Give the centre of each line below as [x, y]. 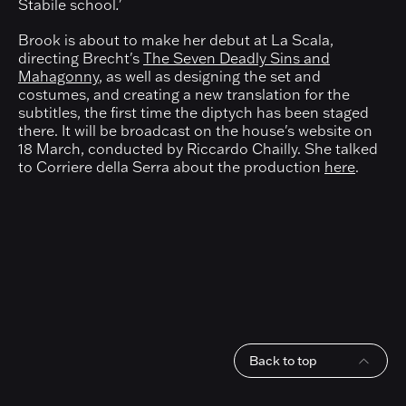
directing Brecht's [81, 58]
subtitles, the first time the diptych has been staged [193, 112]
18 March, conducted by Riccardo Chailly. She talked [198, 148]
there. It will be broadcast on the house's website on [195, 130]
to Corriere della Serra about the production [171, 166]
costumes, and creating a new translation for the [184, 94]
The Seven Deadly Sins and [237, 58]
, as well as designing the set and [210, 76]
